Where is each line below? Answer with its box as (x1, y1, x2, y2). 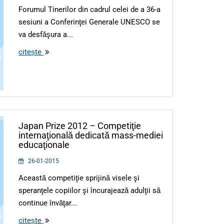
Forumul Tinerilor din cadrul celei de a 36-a (18, 4, 161, 14)
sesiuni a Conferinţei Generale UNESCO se (18, 17, 160, 26)
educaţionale (18, 139, 70, 150)
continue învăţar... (18, 198, 77, 207)
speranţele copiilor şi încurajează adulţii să (18, 185, 161, 195)
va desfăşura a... (18, 29, 73, 39)
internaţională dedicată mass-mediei (18, 129, 163, 140)
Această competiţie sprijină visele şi (18, 173, 140, 182)
